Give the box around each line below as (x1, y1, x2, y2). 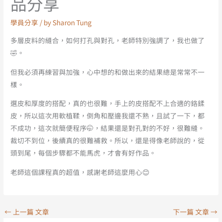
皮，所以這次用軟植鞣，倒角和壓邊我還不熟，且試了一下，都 (10, 111, 205, 121)
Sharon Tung (53, 17, 92, 28)
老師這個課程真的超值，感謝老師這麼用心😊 (10, 167, 150, 177)
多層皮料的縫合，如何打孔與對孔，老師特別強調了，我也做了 (10, 35, 205, 45)
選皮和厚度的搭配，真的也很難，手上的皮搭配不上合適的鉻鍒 (10, 98, 205, 109)
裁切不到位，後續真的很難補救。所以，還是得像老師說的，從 (10, 135, 205, 146)
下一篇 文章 (172, 206, 211, 217)
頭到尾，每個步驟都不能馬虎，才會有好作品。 (10, 148, 157, 158)
